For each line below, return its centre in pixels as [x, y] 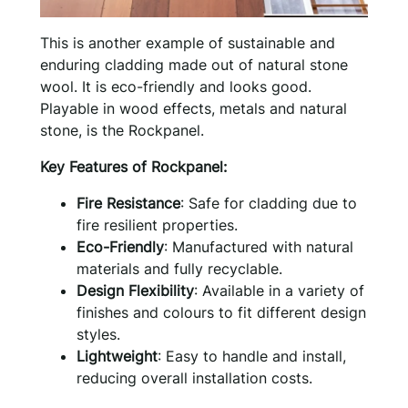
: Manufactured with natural [259, 246]
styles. [98, 334]
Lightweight [117, 356]
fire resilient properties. [157, 224]
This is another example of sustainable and [188, 42]
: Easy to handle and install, [252, 356]
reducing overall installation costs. [194, 377]
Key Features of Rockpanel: [133, 166]
